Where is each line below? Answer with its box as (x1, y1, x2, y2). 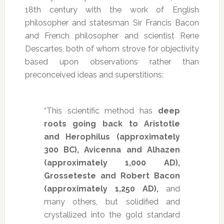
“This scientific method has (43, 106, 158, 116)
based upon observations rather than (24, 57, 199, 67)
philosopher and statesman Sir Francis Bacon (24, 18, 199, 28)
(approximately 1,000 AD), (43, 158, 180, 168)
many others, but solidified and (43, 197, 180, 207)
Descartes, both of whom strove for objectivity (24, 44, 199, 54)
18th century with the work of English (24, 5, 199, 15)
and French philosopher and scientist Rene (24, 31, 199, 41)
